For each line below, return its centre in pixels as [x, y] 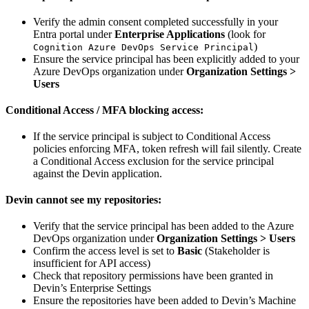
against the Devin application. [98, 173]
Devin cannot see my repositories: [83, 199]
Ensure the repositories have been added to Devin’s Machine [165, 300]
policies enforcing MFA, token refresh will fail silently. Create [167, 148]
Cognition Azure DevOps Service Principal [143, 47]
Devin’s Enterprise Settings [92, 288]
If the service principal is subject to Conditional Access [152, 136]
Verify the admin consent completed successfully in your [156, 21]
